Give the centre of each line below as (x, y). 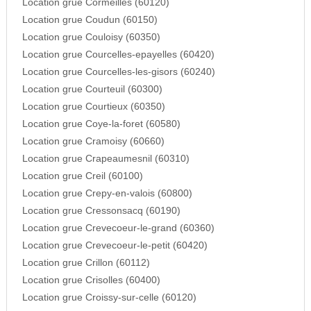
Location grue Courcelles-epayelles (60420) (118, 55)
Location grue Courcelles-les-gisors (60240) (118, 72)
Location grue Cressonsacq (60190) (101, 211)
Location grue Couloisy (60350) (91, 37)
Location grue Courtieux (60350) (93, 107)
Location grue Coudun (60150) (90, 20)
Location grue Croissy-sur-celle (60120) (109, 298)
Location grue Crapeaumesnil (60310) (106, 159)
